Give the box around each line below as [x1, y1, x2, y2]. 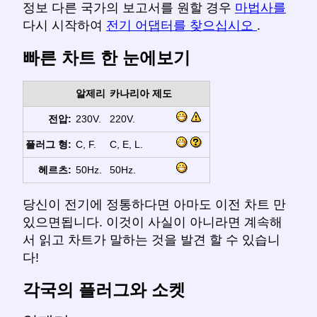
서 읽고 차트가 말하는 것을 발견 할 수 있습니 [23, 233, 280, 248]
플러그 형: [25, 139, 72, 151]
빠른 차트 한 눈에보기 [23, 48, 190, 68]
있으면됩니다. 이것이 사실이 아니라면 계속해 [23, 215, 282, 230]
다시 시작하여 [23, 18, 106, 33]
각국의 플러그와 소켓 [23, 279, 185, 299]
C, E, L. [109, 139, 143, 151]
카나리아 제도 [109, 88, 172, 100]
